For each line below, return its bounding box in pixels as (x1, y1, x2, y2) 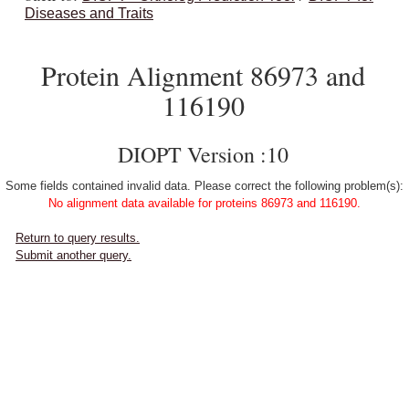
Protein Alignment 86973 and (41, 57, 365, 93)
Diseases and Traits (25, 5, 153, 21)
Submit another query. (16, 248, 131, 262)
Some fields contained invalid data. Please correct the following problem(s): (5, 179, 404, 193)
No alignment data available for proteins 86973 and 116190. (48, 196, 361, 210)
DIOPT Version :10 (118, 140, 288, 169)
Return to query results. (16, 231, 140, 245)
